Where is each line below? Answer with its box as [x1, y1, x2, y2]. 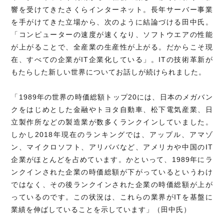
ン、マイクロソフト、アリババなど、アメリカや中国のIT [11, 143, 213, 151]
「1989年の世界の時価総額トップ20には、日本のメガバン [11, 93, 213, 101]
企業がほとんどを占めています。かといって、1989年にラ [11, 155, 213, 164]
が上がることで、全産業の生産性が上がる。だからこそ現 [11, 43, 213, 51]
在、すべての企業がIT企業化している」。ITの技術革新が [11, 55, 213, 64]
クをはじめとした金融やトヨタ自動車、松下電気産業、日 [11, 105, 213, 114]
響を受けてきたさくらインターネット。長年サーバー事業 [11, 5, 213, 14]
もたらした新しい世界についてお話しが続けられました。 [11, 68, 206, 76]
